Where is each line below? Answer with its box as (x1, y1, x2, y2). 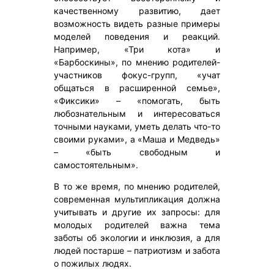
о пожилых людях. (54, 258, 131, 269)
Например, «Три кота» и (54, 44, 220, 55)
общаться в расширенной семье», (54, 83, 220, 94)
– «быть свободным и (54, 147, 220, 158)
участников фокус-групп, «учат (54, 70, 220, 81)
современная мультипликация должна (54, 194, 220, 205)
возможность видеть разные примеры (54, 18, 220, 29)
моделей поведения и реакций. (54, 31, 220, 42)
